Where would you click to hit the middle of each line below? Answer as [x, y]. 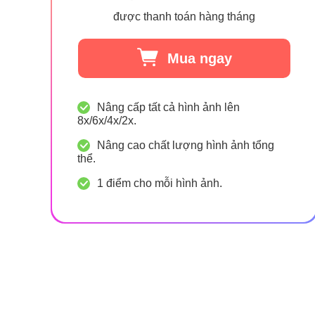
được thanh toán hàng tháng [184, 17]
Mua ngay [200, 58]
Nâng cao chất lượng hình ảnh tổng [186, 145]
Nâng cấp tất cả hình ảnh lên [168, 107]
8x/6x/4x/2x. [107, 121]
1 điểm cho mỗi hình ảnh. [160, 183]
